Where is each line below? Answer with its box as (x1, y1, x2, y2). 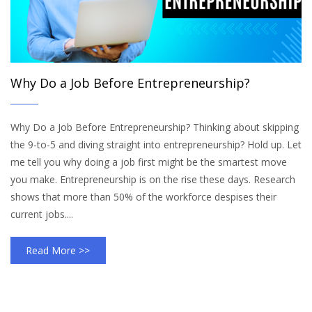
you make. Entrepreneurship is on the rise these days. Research (10, 173, 295, 187)
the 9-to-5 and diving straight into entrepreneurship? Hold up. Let (10, 138, 302, 152)
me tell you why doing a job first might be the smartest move (10, 155, 287, 169)
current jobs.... (10, 208, 73, 221)
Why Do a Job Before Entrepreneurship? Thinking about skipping (10, 120, 299, 134)
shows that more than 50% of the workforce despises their (10, 190, 276, 204)
